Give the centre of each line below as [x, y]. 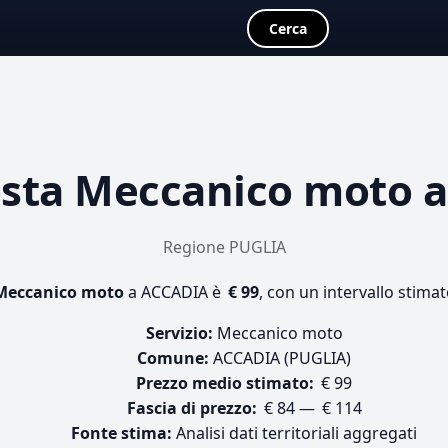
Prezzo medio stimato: [225, 383]
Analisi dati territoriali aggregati [294, 433]
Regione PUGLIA [224, 247]
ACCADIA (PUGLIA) [280, 358]
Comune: [173, 358]
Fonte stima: [121, 433]
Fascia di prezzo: [191, 408]
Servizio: [179, 333]
